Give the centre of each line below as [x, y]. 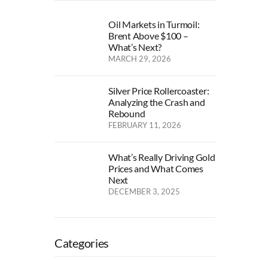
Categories [82, 243]
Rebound [127, 113]
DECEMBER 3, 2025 [144, 191]
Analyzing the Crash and [157, 102]
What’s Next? [135, 47]
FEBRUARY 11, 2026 [145, 125]
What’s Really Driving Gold [162, 157]
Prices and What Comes [156, 168]
